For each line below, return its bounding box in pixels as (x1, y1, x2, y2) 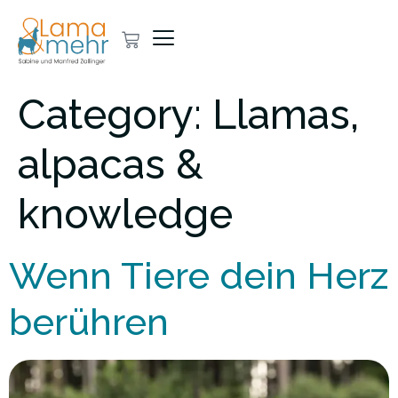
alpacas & (18, 139, 203, 188)
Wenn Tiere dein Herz (9, 253, 388, 298)
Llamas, (212, 90, 359, 139)
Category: (18, 90, 212, 139)
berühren (9, 299, 169, 344)
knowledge (18, 189, 233, 238)
